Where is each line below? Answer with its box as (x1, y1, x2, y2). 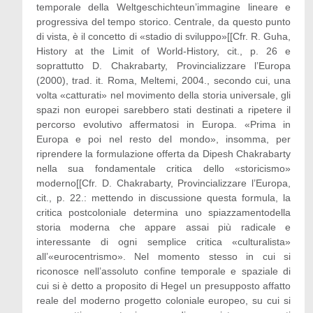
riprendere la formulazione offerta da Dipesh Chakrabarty (36, 148, 291, 159)
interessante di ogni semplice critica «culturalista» (36, 236, 291, 247)
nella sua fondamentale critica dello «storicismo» (36, 163, 291, 174)
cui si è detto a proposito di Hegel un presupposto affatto (36, 280, 291, 291)
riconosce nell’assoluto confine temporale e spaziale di (36, 265, 291, 277)
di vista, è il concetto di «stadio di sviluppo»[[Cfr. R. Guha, (36, 31, 291, 42)
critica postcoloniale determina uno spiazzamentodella (36, 207, 291, 218)
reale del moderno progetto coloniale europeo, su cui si (36, 295, 291, 306)
